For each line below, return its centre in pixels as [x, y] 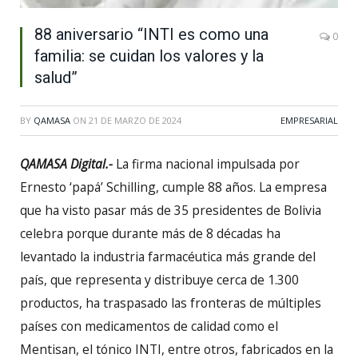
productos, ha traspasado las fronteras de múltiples [171, 302]
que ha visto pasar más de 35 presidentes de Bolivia [171, 210]
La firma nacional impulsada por [208, 163]
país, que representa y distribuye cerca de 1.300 [159, 279]
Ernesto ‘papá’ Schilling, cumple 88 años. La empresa [173, 187]
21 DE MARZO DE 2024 [135, 120]
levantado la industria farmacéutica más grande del [168, 256]
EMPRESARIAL [309, 120]
